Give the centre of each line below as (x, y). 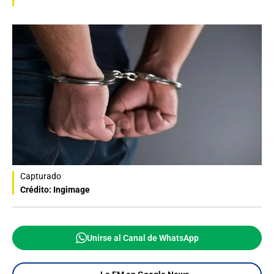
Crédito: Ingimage (55, 189)
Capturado (41, 176)
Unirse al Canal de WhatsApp (143, 238)
